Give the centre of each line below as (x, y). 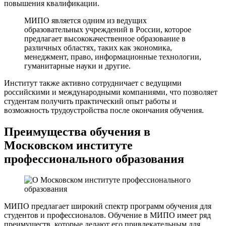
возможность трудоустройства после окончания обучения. (104, 110)
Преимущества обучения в (77, 131)
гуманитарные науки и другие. (77, 66)
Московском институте (68, 145)
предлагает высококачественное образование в (105, 38)
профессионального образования (94, 159)
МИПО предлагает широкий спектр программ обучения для (108, 206)
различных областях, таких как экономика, (98, 47)
